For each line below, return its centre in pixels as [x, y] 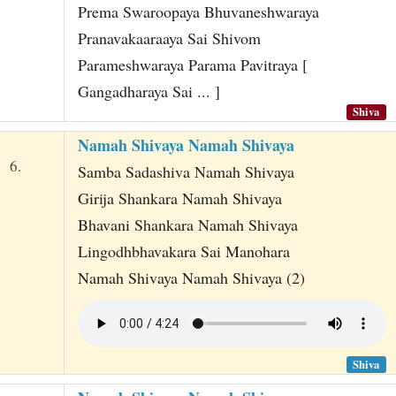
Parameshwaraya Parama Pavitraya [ [192, 64]
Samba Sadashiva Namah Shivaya [186, 172]
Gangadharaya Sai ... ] [148, 91]
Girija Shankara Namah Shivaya [179, 198]
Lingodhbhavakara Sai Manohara [183, 251]
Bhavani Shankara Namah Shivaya [187, 225]
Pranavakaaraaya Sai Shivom [169, 38]
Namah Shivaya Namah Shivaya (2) [191, 278]
